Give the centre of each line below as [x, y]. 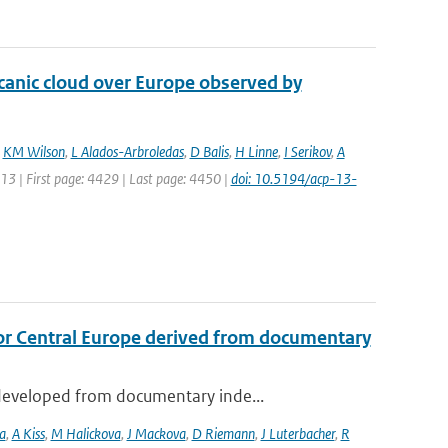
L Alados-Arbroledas [127, 151]
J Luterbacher [297, 433]
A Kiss [28, 433]
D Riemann [223, 433]
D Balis [209, 151]
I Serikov [307, 151]
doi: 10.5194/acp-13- [293, 178]
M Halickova [85, 433]
